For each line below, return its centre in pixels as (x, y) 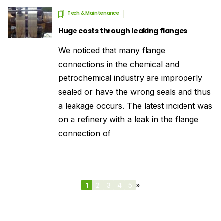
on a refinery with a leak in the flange (128, 119)
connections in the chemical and (119, 64)
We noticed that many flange (112, 50)
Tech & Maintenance (93, 13)
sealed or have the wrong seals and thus (134, 92)
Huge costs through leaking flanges (123, 31)
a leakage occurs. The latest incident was (135, 106)
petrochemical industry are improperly (130, 78)
